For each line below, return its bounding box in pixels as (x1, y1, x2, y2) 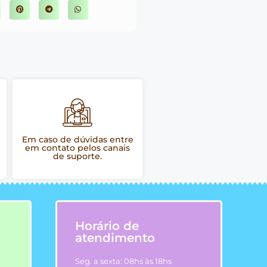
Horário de (75, 219, 139, 234)
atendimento (75, 231, 156, 246)
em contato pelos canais (25, 142, 130, 154)
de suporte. (53, 151, 102, 162)
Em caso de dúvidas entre (21, 134, 133, 145)
